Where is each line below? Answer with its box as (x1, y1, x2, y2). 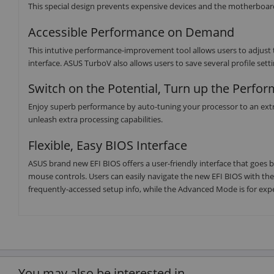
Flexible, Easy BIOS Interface (28, 136, 187, 154)
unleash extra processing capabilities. (28, 114, 163, 125)
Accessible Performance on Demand (28, 23, 234, 40)
